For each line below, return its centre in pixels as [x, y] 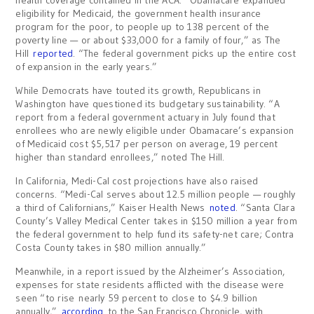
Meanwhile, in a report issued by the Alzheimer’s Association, [150, 271]
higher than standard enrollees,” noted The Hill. [120, 157]
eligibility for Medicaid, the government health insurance [138, 13]
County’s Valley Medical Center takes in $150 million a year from [156, 221]
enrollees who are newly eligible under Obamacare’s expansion [155, 130]
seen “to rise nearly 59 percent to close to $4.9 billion [137, 298]
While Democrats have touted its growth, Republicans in [138, 90]
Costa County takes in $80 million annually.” [111, 247]
